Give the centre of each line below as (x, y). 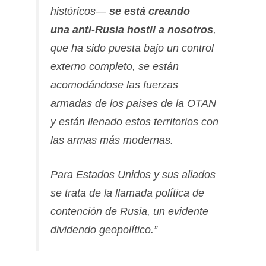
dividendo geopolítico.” (104, 230)
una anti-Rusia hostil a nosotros (132, 30)
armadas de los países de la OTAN (133, 104)
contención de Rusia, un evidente (129, 212)
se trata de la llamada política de (127, 193)
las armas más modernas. (112, 140)
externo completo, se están (115, 67)
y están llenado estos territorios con (134, 122)
